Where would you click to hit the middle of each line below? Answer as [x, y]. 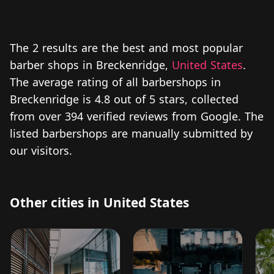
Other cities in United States [99, 202]
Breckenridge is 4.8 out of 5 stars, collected [124, 99]
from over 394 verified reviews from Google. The [137, 116]
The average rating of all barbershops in [115, 82]
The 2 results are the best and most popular [126, 47]
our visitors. [41, 150]
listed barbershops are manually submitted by [131, 133]
